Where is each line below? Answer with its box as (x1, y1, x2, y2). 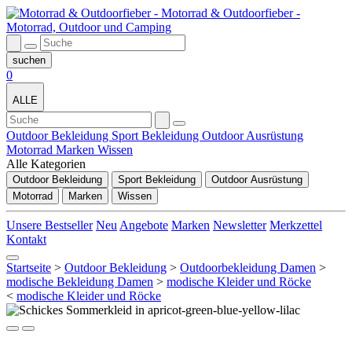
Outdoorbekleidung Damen (180, 261, 316, 274)
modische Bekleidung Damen (6, 275, 153, 288)
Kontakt (6, 233, 46, 246)
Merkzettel (269, 218, 322, 232)
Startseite (6, 261, 51, 274)
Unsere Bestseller (6, 218, 93, 232)
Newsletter (213, 218, 266, 232)
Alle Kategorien (6, 157, 86, 170)
